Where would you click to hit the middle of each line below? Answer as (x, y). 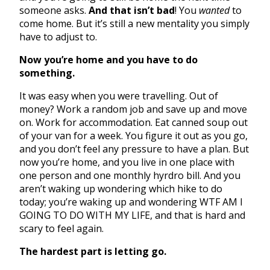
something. (47, 73)
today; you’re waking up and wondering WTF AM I (131, 202)
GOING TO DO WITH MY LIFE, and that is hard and (132, 215)
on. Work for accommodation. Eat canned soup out (133, 122)
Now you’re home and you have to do (108, 59)
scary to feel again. (61, 228)
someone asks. (54, 10)
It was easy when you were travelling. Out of (119, 96)
